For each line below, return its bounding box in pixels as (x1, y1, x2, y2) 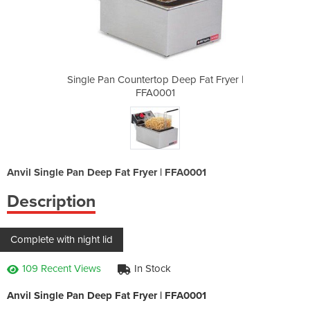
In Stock (134, 262, 171, 275)
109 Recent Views (22, 262, 101, 275)
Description (7, 190, 95, 212)
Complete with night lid (10, 232, 113, 246)
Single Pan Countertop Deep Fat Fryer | (66, 73, 244, 86)
